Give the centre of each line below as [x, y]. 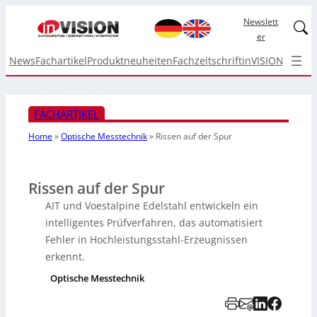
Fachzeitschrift [207, 60]
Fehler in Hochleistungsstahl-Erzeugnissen [146, 240]
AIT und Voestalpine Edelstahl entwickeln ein [152, 206]
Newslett [261, 21]
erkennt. [65, 257]
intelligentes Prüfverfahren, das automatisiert [154, 223]
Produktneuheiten [129, 60]
